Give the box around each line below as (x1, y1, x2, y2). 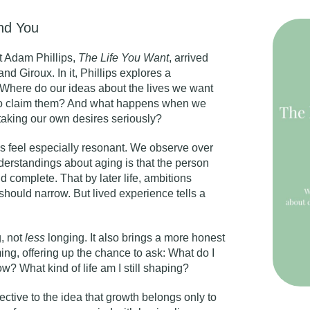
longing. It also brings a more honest (45, 232, 225, 244)
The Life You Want (78, 52, 169, 64)
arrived (172, 52, 208, 64)
